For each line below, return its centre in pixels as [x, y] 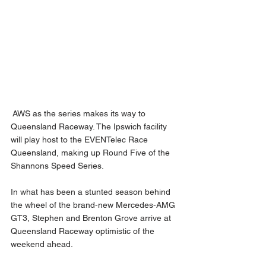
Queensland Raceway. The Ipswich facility [90, 127]
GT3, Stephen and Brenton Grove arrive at [92, 218]
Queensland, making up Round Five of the [91, 153]
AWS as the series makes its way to [79, 114]
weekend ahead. [44, 244]
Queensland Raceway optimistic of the [84, 231]
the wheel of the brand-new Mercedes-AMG [94, 205]
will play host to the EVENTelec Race [80, 140]
